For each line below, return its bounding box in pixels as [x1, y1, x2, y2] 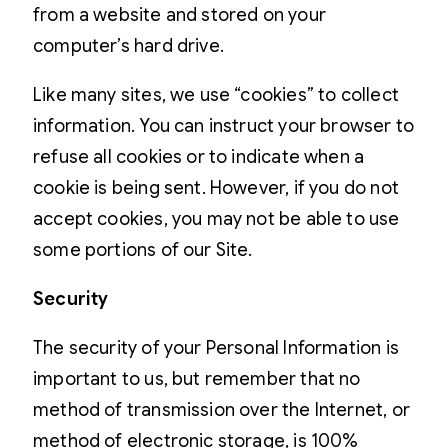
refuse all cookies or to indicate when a [33, 145, 365, 168]
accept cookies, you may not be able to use [33, 207, 400, 230]
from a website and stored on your [33, 3, 326, 26]
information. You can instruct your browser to [33, 114, 415, 137]
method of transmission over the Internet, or [33, 398, 410, 421]
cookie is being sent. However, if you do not [33, 176, 399, 199]
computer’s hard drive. [33, 34, 224, 57]
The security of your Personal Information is [33, 336, 399, 359]
